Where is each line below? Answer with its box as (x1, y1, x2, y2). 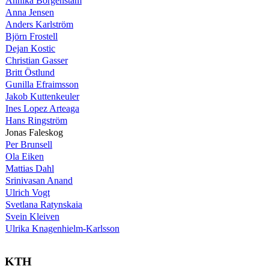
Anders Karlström (5, 19, 73, 29)
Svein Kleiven (5, 211, 59, 222)
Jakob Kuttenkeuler (5, 91, 79, 101)
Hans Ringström (5, 115, 67, 125)
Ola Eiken (5, 151, 44, 162)
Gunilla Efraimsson (5, 79, 79, 89)
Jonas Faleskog (5, 127, 63, 138)
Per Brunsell (5, 139, 52, 150)
